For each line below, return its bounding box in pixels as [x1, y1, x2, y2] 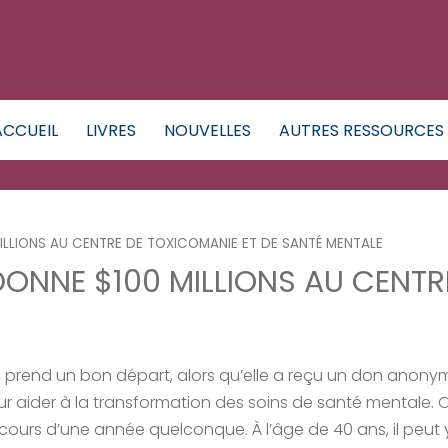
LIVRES [86, 118, 136, 142]
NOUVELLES [164, 118, 251, 142]
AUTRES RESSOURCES [279, 118, 444, 142]
